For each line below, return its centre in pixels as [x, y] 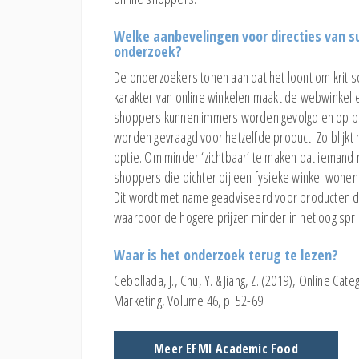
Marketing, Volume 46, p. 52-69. [190, 300]
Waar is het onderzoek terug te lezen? [226, 254]
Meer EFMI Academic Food [226, 348]
